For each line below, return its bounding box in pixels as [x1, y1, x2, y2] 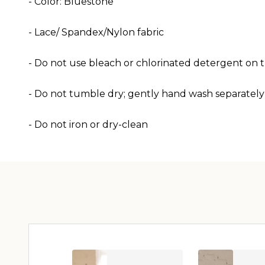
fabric [137, 26, 164, 38]
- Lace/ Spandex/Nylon [28, 26, 135, 38]
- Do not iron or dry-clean [28, 118, 148, 130]
